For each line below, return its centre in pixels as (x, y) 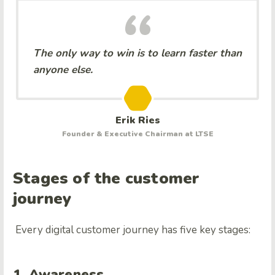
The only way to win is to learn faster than (137, 53)
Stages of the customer (107, 178)
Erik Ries (137, 121)
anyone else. (63, 70)
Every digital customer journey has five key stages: (132, 230)
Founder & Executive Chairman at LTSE (137, 134)
